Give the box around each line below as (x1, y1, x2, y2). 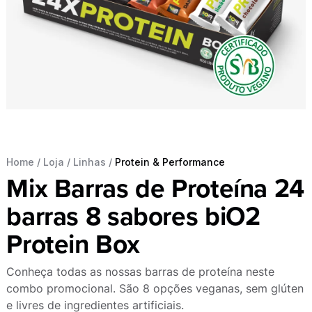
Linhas (73, 155, 107, 168)
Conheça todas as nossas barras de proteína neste (6, 264, 275, 279)
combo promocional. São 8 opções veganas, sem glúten (6, 281, 304, 295)
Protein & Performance (115, 155, 226, 168)
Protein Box (6, 225, 140, 263)
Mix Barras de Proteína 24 (6, 169, 304, 208)
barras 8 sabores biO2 (6, 197, 260, 235)
